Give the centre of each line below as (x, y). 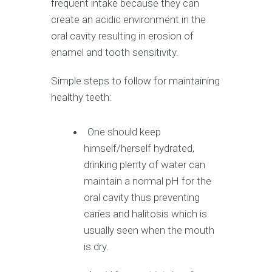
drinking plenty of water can (145, 164)
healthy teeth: (81, 97)
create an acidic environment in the (128, 19)
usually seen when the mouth (149, 230)
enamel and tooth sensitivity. (115, 52)
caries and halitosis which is (146, 213)
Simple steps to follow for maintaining (135, 80)
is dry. (98, 246)
